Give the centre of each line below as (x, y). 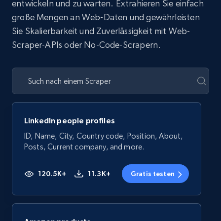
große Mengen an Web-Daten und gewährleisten (106, 17)
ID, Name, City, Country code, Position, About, (104, 136)
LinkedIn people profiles (70, 121)
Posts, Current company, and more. (84, 147)
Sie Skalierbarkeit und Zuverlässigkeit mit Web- (101, 31)
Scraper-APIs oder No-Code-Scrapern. (87, 45)
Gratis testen (152, 174)
